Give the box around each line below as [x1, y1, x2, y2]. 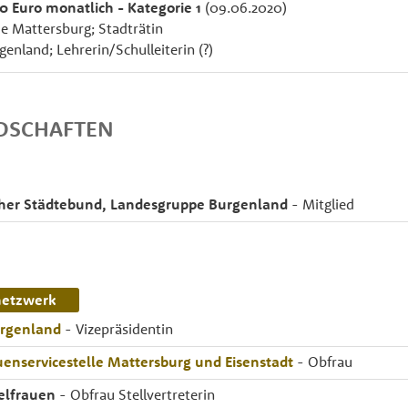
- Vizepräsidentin [61, 320, 173, 338]
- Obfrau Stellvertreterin [59, 385, 215, 403]
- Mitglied [288, 195, 354, 213]
